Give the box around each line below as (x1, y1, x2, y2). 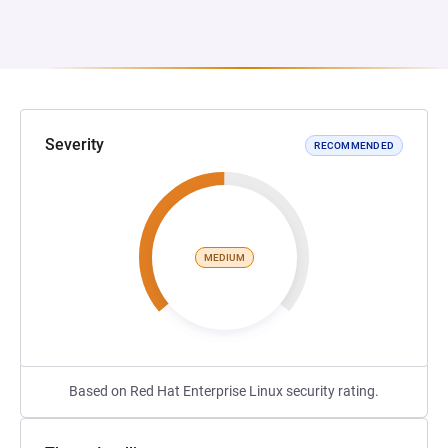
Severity (45, 135, 104, 154)
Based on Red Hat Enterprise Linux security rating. (69, 383, 379, 399)
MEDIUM (203, 251, 245, 263)
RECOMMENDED (314, 139, 394, 151)
